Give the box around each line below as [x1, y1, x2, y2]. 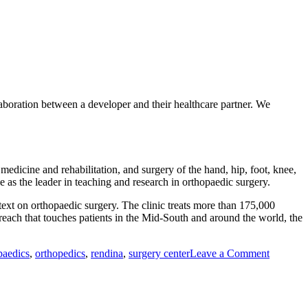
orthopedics [35, 247, 85, 260]
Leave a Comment [190, 247, 269, 260]
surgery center [129, 247, 190, 260]
